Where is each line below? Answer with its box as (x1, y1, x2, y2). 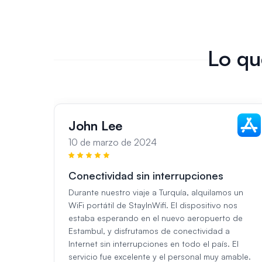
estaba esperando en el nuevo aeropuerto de (68, 213, 243, 223)
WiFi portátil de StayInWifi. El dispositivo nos (68, 200, 237, 211)
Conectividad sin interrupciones (68, 169, 223, 182)
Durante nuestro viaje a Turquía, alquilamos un (68, 187, 243, 198)
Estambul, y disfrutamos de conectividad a (68, 226, 230, 236)
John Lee (68, 118, 122, 134)
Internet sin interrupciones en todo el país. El (68, 239, 239, 249)
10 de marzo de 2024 (68, 136, 157, 149)
